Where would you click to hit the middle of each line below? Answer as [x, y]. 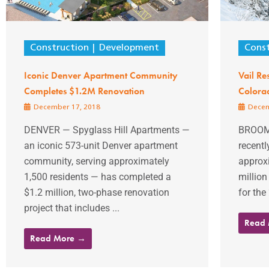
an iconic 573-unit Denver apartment [101, 146]
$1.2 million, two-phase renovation [97, 193]
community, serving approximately [97, 162]
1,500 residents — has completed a [98, 177]
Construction [59, 48]
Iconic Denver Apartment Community [101, 76]
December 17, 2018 [66, 108]
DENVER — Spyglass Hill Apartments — [107, 130]
